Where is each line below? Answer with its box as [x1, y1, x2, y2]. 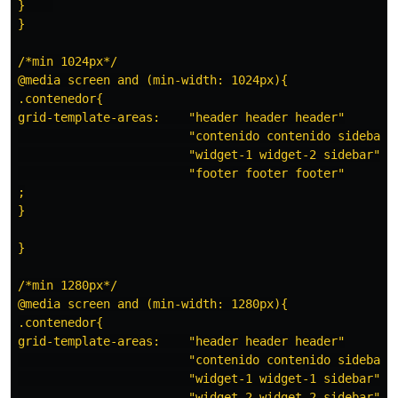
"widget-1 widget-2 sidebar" [18, 147, 380, 163]
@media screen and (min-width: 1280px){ [18, 297, 288, 312]
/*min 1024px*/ [18, 54, 117, 69]
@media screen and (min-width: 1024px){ [18, 73, 288, 88]
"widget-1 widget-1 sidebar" [18, 371, 380, 386]
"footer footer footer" [18, 166, 345, 181]
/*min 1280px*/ [18, 278, 117, 293]
